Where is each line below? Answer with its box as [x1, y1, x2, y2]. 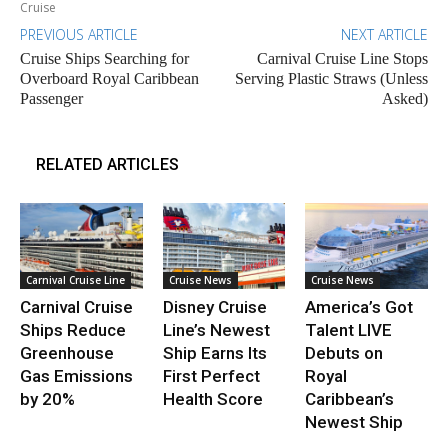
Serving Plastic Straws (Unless [234, 69, 428, 87]
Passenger [20, 89, 83, 107]
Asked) [381, 89, 428, 107]
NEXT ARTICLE [340, 24, 428, 44]
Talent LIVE [305, 319, 393, 340]
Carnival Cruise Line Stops [256, 49, 428, 67]
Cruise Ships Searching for [20, 49, 189, 67]
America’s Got [305, 296, 414, 317]
